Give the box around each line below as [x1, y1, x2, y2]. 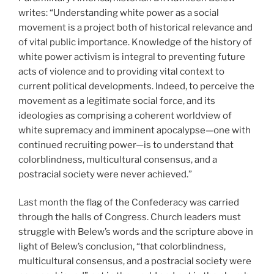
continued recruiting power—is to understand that [18, 139, 234, 150]
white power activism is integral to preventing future [18, 51, 245, 62]
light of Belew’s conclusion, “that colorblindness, [18, 241, 226, 253]
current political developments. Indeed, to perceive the [18, 80, 254, 92]
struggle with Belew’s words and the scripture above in [18, 226, 253, 238]
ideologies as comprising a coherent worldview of [18, 109, 232, 121]
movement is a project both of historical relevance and [18, 21, 253, 33]
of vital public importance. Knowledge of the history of [18, 36, 252, 48]
